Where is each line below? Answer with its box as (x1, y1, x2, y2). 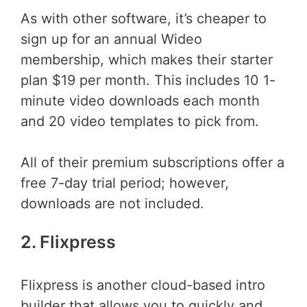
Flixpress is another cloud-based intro (21, 277, 265, 294)
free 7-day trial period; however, (21, 174, 229, 191)
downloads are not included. (21, 195, 204, 212)
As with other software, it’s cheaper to (21, 10, 267, 27)
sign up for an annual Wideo (21, 30, 202, 47)
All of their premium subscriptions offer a (21, 153, 284, 171)
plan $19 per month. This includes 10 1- (21, 71, 275, 88)
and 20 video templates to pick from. (21, 112, 259, 130)
